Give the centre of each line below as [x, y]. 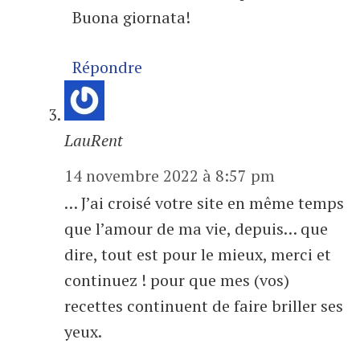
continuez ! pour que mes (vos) [177, 280]
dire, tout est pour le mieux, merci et [198, 255]
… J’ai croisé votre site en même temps [204, 203]
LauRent [94, 141]
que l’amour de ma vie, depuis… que [196, 229]
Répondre [107, 67]
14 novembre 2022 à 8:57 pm [170, 176]
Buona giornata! [131, 18]
